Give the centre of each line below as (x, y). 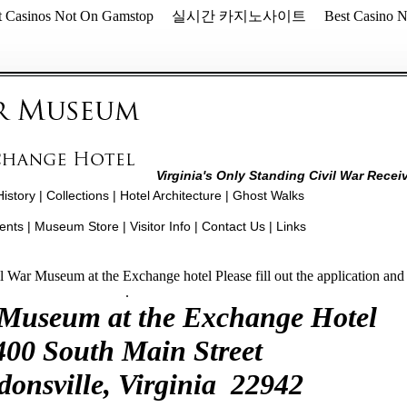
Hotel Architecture (170, 195)
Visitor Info (160, 226)
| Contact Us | (231, 226)
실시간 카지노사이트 (238, 16)
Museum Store (76, 226)
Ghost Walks (268, 195)
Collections (77, 195)
